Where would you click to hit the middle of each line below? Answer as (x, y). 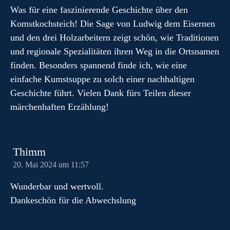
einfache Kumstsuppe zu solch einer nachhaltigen (102, 79)
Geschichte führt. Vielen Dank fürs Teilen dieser (101, 93)
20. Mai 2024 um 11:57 (51, 165)
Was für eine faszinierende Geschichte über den (99, 10)
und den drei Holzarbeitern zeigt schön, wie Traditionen (114, 37)
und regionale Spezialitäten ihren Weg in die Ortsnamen (115, 51)
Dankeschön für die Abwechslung (73, 200)
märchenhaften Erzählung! (60, 107)
